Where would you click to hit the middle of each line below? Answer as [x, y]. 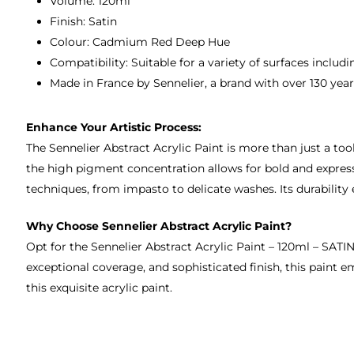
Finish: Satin [84, 21]
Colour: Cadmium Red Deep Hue [140, 41]
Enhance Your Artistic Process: [114, 127]
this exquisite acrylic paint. [100, 287]
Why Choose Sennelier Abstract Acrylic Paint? [159, 226]
